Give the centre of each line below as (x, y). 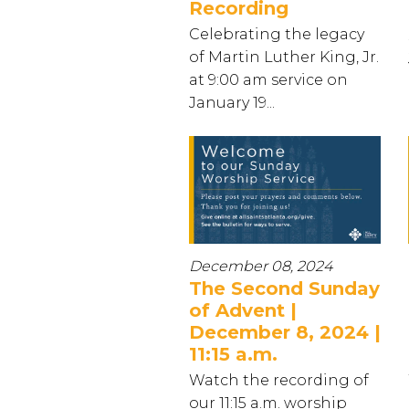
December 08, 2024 (261, 266)
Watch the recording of (279, 380)
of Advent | (243, 310)
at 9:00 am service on (268, 79)
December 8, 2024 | (285, 332)
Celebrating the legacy (277, 34)
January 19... (232, 102)
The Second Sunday (284, 288)
